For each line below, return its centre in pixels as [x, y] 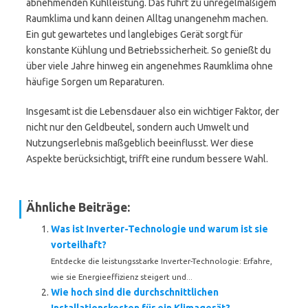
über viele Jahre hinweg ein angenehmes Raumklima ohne [150, 66]
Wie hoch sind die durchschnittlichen [135, 292]
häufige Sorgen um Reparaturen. [95, 82]
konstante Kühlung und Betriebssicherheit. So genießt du [148, 50]
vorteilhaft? [79, 245]
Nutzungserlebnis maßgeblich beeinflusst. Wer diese [140, 143]
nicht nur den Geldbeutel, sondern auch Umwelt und [137, 127]
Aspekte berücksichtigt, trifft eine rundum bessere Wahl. [147, 159]
